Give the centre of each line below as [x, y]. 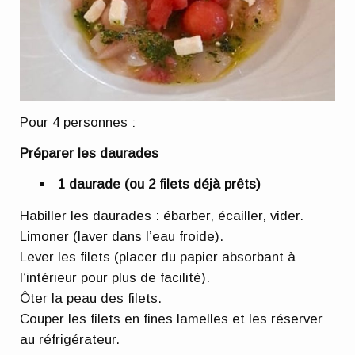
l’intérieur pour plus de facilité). [115, 277]
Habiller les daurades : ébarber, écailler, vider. [162, 216]
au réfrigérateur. [70, 339]
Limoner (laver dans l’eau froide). [122, 236]
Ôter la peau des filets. [91, 298]
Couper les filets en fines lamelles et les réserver [172, 319]
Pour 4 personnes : [78, 122]
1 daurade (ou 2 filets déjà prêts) [160, 185]
